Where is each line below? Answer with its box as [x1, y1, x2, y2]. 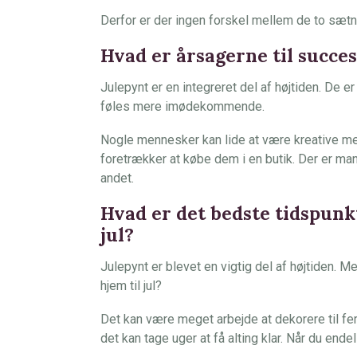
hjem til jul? [100, 278, 162, 293]
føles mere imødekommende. [100, 99, 265, 114]
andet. [100, 171, 134, 186]
